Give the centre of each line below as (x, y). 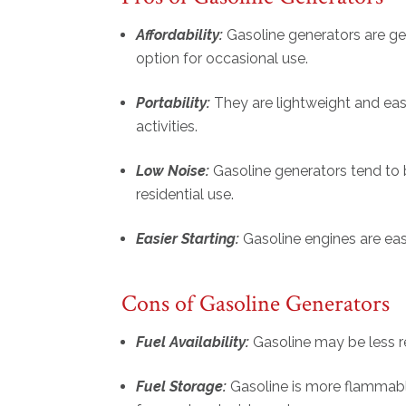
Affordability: (182, 35)
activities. (169, 127)
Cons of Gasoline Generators (256, 304)
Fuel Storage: (182, 387)
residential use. (187, 195)
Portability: (175, 103)
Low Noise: (173, 171)
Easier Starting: (190, 239)
